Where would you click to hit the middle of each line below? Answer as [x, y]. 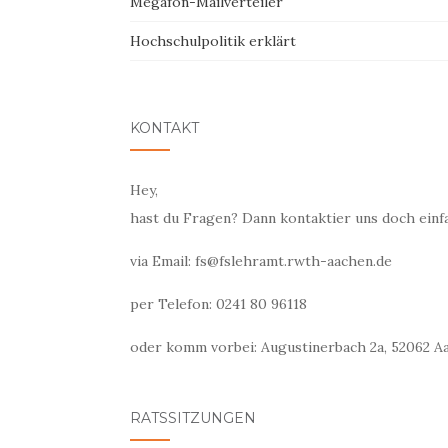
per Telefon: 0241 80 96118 [218, 304]
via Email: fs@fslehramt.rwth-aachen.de [261, 261]
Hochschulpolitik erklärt [213, 41]
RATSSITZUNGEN [193, 418]
